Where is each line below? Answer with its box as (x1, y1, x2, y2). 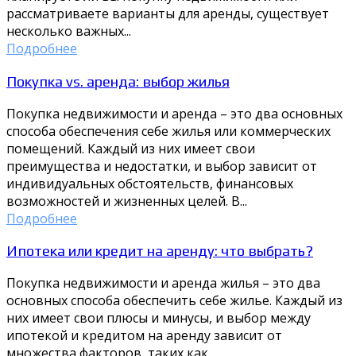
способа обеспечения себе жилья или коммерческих (6, 122, 331, 140)
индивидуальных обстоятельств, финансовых (6, 174, 293, 192)
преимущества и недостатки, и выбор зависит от (6, 157, 317, 175)
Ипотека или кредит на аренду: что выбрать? (6, 242, 313, 260)
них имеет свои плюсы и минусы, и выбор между (6, 309, 311, 327)
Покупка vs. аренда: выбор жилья (6, 72, 230, 90)
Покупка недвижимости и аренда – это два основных (6, 104, 342, 122)
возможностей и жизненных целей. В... (6, 192, 247, 210)
